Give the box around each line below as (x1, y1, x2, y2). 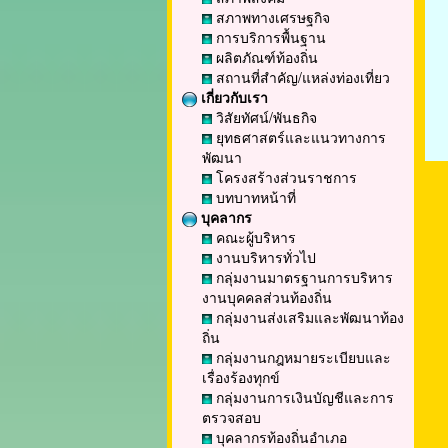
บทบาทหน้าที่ (212, 187, 296, 207)
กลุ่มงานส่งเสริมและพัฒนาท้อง (212, 307, 404, 327)
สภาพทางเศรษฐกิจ (212, 7, 330, 27)
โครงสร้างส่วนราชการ (212, 167, 357, 187)
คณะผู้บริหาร (212, 227, 296, 247)
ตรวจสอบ (202, 407, 261, 427)
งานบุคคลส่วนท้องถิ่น (202, 287, 332, 307)
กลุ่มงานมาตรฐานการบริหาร (212, 267, 393, 287)
